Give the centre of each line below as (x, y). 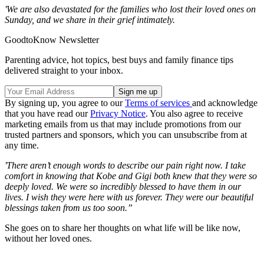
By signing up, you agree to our (65, 103)
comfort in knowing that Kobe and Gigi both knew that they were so (131, 176)
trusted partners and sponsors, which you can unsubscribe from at (126, 135)
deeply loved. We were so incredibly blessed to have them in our (123, 187)
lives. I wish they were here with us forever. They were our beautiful (129, 197)
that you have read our (47, 114)
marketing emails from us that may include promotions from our (123, 124)
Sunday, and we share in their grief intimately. (90, 20)
